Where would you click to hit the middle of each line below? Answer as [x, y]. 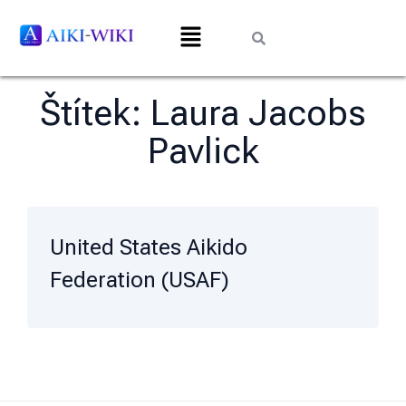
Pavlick [203, 152]
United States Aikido [149, 248]
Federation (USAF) [140, 280]
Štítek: [95, 114]
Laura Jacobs [258, 114]
